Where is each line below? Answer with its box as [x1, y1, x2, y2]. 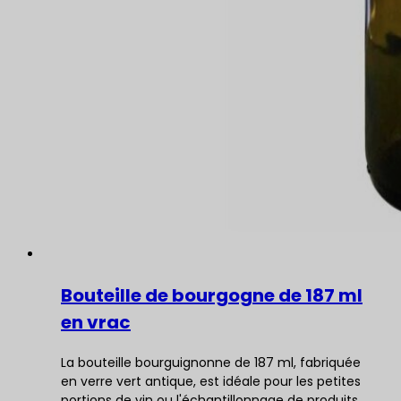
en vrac [61, 310, 131, 335]
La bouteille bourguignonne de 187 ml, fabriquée [61, 354, 361, 371]
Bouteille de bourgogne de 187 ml [61, 283, 363, 308]
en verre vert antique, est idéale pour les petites [61, 372, 361, 390]
